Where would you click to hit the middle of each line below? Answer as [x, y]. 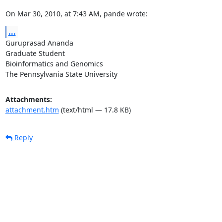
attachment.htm [32, 110]
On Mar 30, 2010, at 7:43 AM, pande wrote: [76, 13]
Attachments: [28, 99]
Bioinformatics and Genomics [54, 63]
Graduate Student [35, 53]
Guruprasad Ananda [39, 43]
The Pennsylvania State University [61, 74]
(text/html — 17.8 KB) [95, 110]
